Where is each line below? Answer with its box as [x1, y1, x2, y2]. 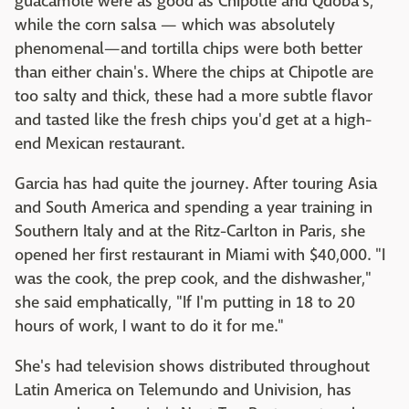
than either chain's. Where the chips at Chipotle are [15, 62, 373, 83]
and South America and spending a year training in [15, 197, 372, 218]
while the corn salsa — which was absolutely [15, 15, 335, 36]
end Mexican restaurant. [15, 133, 184, 154]
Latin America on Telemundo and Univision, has [15, 380, 351, 401]
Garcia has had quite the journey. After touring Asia [15, 173, 377, 194]
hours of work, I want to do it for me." [15, 316, 284, 337]
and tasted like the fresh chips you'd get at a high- [15, 110, 372, 131]
